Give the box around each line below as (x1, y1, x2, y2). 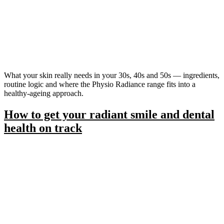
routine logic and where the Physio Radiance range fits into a (4, 79, 195, 88)
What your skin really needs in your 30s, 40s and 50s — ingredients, (4, 70, 219, 79)
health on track (4, 121, 82, 134)
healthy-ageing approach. (4, 88, 83, 97)
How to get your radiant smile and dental (4, 107, 214, 121)
